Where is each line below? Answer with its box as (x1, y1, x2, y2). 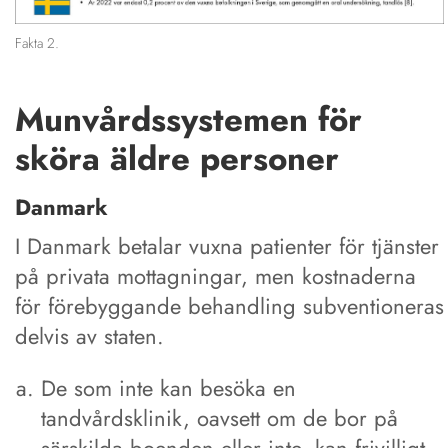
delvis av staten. (15, 320, 164, 353)
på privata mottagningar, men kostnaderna (15, 260, 416, 293)
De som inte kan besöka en (41, 372, 297, 405)
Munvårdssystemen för (15, 95, 362, 143)
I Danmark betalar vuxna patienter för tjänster (15, 230, 439, 263)
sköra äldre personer (15, 134, 339, 182)
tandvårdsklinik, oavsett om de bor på (41, 402, 399, 435)
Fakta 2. (15, 33, 59, 54)
